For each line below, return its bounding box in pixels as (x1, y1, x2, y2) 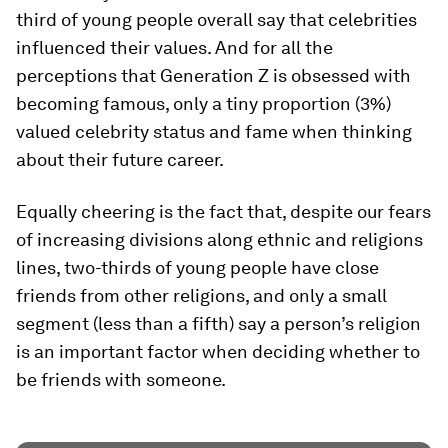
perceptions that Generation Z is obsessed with (16, 64, 411, 86)
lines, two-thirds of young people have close (16, 256, 379, 278)
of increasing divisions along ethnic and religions (16, 228, 423, 250)
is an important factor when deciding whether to (16, 340, 420, 362)
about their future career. (16, 148, 224, 170)
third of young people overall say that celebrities (16, 8, 417, 30)
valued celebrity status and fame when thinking (16, 120, 412, 142)
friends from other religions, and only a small (16, 284, 387, 306)
